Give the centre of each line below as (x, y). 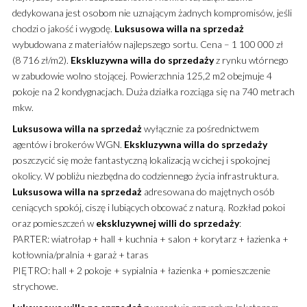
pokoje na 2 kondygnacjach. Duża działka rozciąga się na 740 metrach (153, 91)
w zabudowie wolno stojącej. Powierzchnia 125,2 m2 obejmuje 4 (142, 75)
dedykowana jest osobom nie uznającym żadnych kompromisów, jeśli (152, 12)
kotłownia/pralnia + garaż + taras (80, 254)
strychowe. (35, 286)
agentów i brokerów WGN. (68, 144)
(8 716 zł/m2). (41, 60)
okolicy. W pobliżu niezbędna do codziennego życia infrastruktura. (145, 175)
